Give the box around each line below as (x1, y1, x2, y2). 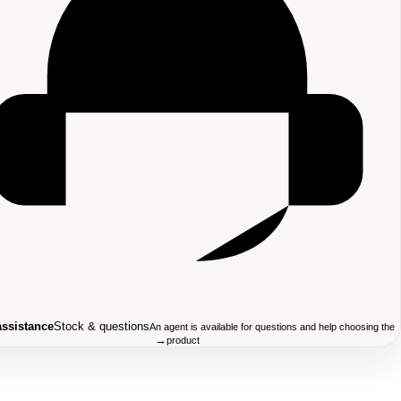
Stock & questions (53, 320, 149, 333)
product (166, 335, 200, 346)
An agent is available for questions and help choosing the (149, 321, 395, 332)
